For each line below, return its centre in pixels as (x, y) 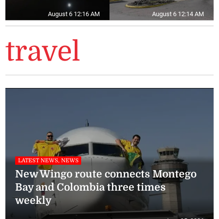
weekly (33, 200)
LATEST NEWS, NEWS (48, 160)
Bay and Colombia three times (91, 187)
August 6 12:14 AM (178, 14)
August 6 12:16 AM (74, 14)
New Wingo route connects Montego (106, 174)
